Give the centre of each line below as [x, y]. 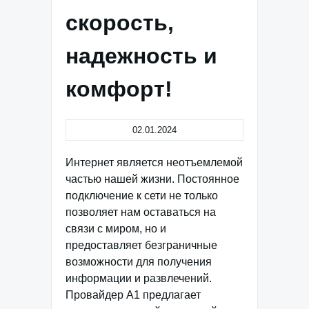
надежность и [141, 56]
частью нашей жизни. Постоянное [152, 179]
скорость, [120, 23]
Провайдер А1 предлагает [133, 295]
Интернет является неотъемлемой [154, 162]
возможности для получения [139, 262]
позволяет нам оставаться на [141, 212]
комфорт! [119, 89]
